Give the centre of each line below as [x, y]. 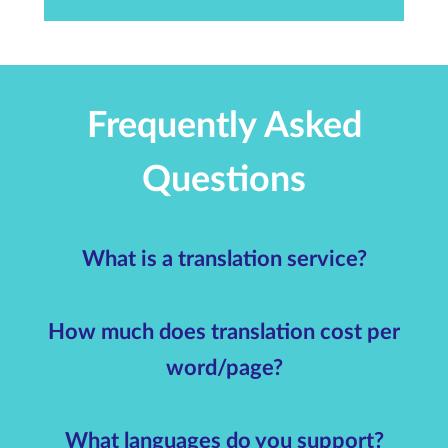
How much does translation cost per [224, 331]
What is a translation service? [224, 258]
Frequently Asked [224, 125]
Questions [224, 179]
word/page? [224, 367]
